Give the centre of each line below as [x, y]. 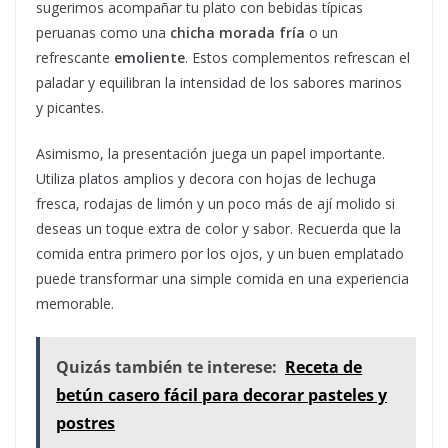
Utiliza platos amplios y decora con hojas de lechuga [206, 179]
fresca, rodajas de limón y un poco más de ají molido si [215, 204]
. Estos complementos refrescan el [297, 58]
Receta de [323, 367]
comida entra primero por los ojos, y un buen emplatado [220, 254]
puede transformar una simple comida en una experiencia [222, 279]
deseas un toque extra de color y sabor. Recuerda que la [218, 229]
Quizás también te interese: [166, 367]
